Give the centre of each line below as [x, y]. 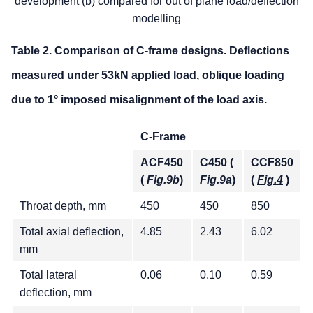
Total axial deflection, [72, 231]
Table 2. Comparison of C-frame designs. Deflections [150, 50]
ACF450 [162, 162]
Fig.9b [163, 180]
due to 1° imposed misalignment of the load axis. [139, 99]
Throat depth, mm [63, 205]
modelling [156, 18]
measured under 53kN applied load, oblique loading [148, 75]
